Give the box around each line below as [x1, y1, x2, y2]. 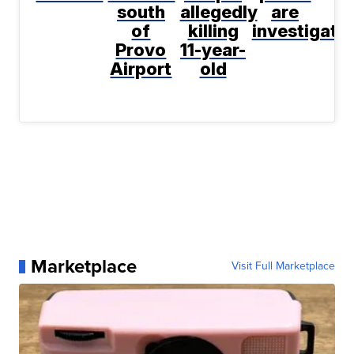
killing [187, 21, 239, 42]
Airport [110, 58, 172, 80]
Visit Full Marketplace [231, 258, 335, 275]
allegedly [179, 2, 258, 23]
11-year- [180, 40, 247, 61]
